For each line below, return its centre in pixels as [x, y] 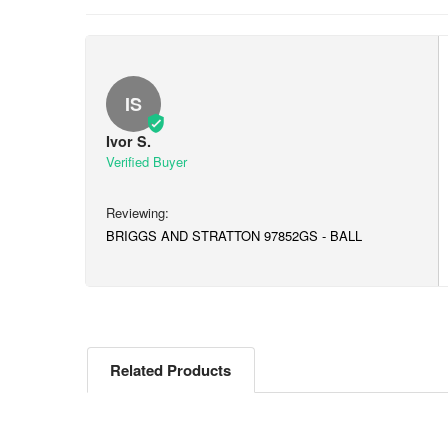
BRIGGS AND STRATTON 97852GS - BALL [234, 236]
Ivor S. [129, 141]
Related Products [171, 369]
